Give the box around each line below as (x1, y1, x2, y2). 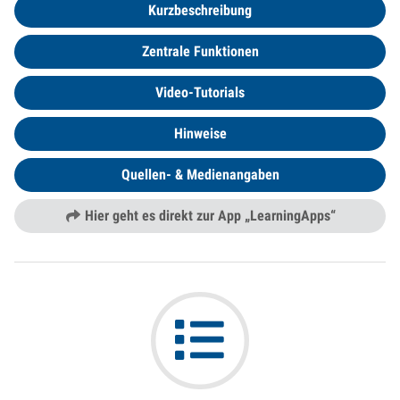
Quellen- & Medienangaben (121, 165, 279, 183)
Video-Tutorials (155, 83, 245, 101)
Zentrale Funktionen (141, 42, 259, 60)
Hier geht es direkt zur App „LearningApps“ (80, 206, 336, 224)
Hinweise (173, 124, 227, 142)
